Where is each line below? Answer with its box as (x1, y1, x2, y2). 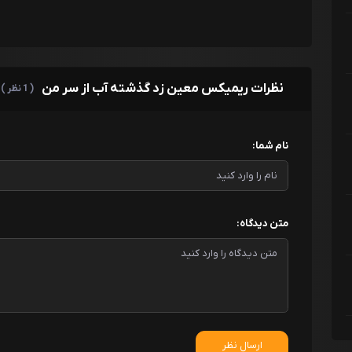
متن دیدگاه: (236, 216, 289, 230)
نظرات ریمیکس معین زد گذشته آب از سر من (41, 79, 284, 97)
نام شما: (252, 138, 289, 152)
